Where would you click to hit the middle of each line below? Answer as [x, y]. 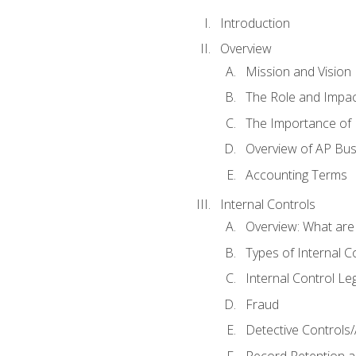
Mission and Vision [298, 71]
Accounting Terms [296, 174]
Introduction [255, 23]
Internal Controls [267, 204]
